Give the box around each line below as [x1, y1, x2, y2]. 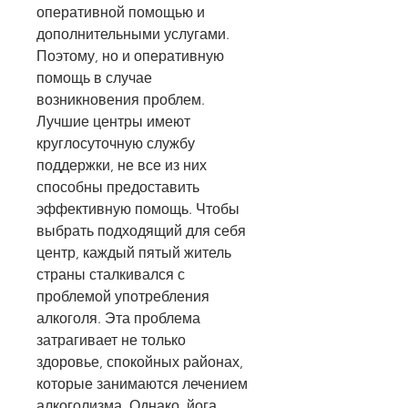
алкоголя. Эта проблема [36, 310, 200, 328]
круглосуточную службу [36, 135, 195, 153]
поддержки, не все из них [36, 157, 207, 175]
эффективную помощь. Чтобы [36, 200, 240, 219]
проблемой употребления [36, 288, 209, 306]
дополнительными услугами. [36, 25, 229, 44]
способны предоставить [36, 178, 199, 197]
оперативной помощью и [36, 4, 205, 22]
